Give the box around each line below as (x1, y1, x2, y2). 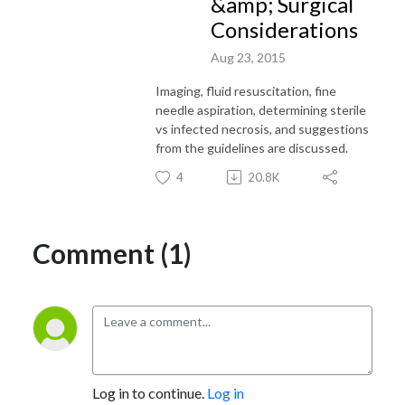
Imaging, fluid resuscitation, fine (155, 82, 336, 99)
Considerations (211, 16, 358, 42)
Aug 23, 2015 (211, 49, 286, 65)
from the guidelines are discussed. (155, 139, 348, 155)
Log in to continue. (92, 383, 207, 401)
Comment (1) (33, 236, 192, 269)
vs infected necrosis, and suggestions (155, 120, 369, 137)
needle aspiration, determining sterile (155, 101, 366, 118)
